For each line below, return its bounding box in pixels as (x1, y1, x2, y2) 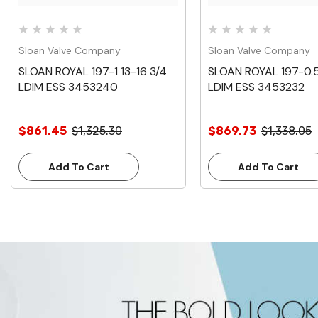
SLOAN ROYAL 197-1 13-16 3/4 (18, 64, 167, 79)
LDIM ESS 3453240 (18, 79, 118, 95)
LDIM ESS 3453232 (208, 79, 305, 95)
